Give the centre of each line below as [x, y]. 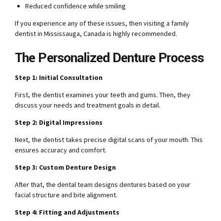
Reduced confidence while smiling [75, 6]
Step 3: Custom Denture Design [65, 167]
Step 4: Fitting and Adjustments [67, 212]
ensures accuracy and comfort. [61, 150]
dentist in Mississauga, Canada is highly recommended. [96, 34]
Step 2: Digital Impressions [59, 122]
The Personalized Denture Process [109, 58]
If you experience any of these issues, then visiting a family [102, 23]
